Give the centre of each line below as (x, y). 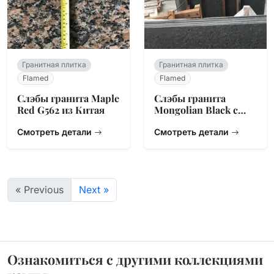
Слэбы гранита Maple (68, 98)
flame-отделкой (191, 121)
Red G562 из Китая (61, 110)
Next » (94, 190)
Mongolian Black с (196, 110)
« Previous (39, 190)
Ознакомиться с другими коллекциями (135, 259)
